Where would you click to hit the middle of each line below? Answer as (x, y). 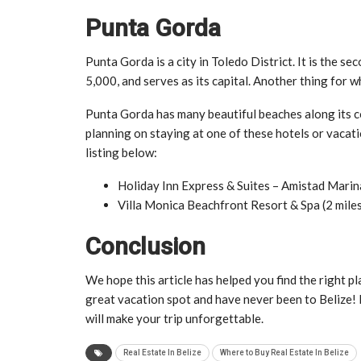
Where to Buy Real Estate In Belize (284, 352)
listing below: (121, 152)
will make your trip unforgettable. (174, 318)
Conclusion (145, 246)
